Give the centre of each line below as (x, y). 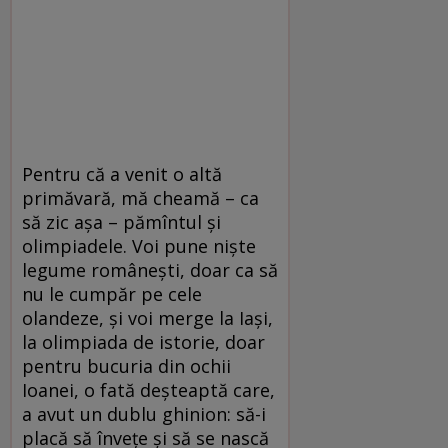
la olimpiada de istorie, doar (143, 341)
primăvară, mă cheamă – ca (140, 197)
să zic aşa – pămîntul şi (121, 221)
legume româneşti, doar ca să (150, 269)
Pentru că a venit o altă (122, 173)
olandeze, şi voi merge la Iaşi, (147, 317)
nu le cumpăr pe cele (112, 293)
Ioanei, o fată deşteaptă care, (148, 389)
